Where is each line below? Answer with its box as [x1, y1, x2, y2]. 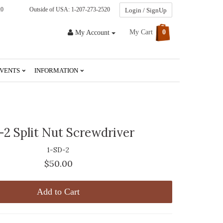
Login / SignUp [125, 6, 167, 14]
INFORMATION [34, 66, 80, 74]
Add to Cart [37, 186, 80, 197]
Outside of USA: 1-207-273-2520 [26, 6, 110, 13]
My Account [75, 28, 110, 36]
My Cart [129, 28, 155, 36]
